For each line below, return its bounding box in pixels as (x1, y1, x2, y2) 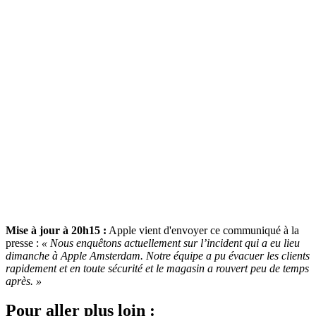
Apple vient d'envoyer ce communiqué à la (107, 224, 299, 236)
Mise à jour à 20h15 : (6, 224, 107, 236)
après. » (6, 274, 42, 287)
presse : (6, 236, 42, 249)
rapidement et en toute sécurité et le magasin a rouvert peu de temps (6, 262, 309, 274)
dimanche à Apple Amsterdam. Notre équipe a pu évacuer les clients (6, 249, 310, 262)
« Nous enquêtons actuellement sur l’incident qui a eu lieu (42, 236, 300, 249)
